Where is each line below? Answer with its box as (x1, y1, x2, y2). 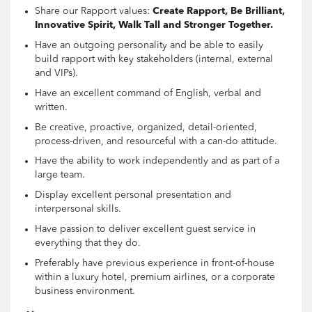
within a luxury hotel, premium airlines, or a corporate (35, 272, 275, 282)
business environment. (35, 286, 135, 296)
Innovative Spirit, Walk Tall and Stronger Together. (35, 20, 273, 31)
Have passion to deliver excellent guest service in (35, 224, 256, 234)
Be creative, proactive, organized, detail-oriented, (35, 122, 257, 132)
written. (35, 102, 68, 112)
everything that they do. (35, 237, 141, 248)
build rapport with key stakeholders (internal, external (35, 54, 273, 65)
